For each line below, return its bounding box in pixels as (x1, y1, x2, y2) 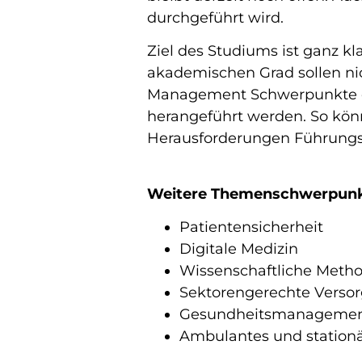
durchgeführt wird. (147, 9, 288, 27)
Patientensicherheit (179, 218, 323, 237)
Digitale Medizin (179, 240, 298, 259)
